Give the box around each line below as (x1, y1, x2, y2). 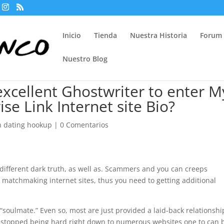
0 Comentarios (60, 120, 109, 129)
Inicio (62, 30, 81, 40)
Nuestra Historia (130, 30, 187, 40)
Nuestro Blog (62, 54, 108, 63)
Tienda (94, 30, 117, 40)
